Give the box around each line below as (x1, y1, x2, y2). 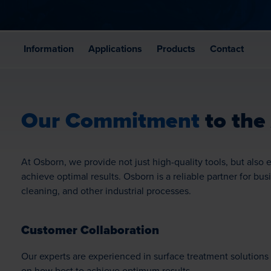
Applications (88, 42, 142, 56)
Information (24, 42, 74, 56)
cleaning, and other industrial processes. (21, 184, 191, 198)
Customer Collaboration (21, 221, 159, 239)
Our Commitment (21, 104, 200, 136)
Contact (210, 42, 244, 56)
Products (157, 42, 195, 56)
